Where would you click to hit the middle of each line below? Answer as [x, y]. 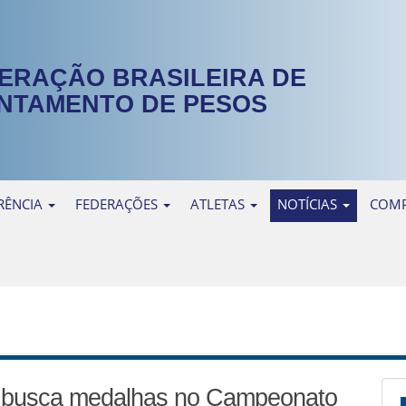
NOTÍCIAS [309, 203]
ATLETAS [219, 203]
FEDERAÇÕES [118, 203]
